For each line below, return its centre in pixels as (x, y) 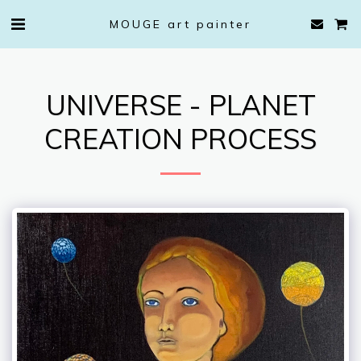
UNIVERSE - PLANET (180, 105)
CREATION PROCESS (180, 139)
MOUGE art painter (180, 24)
